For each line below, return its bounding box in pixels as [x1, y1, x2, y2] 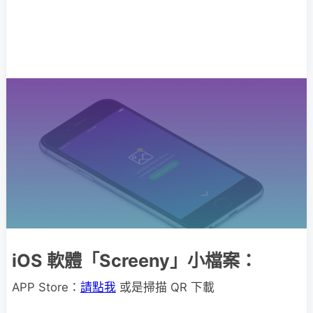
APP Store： [12, 280, 80, 294]
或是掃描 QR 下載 [116, 280, 214, 294]
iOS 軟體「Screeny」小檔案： [12, 250, 257, 271]
